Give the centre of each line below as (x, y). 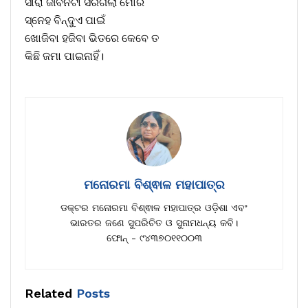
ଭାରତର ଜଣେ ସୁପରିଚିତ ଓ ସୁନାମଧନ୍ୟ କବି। (154, 223)
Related (48, 294)
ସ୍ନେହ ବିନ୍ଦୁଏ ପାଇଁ (65, 21)
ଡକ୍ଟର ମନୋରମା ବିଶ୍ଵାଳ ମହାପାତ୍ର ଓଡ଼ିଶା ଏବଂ (154, 208)
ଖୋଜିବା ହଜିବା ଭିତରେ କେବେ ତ (92, 38)
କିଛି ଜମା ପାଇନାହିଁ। (64, 56)
